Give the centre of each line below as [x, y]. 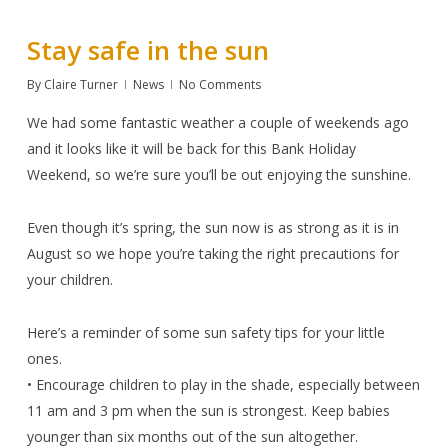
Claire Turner [80, 85]
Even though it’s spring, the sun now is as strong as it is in [212, 228]
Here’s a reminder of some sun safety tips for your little [205, 333]
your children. [69, 280]
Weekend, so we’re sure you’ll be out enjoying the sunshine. [218, 175]
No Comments [219, 85]
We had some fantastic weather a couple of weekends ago [217, 123]
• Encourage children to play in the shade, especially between [223, 385]
